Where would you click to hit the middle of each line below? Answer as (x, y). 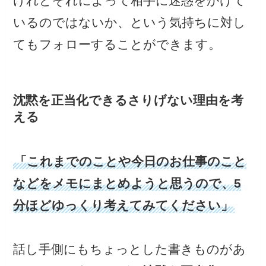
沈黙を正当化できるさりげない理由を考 (129, 100)
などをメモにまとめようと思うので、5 (127, 183)
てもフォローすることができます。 (117, 45)
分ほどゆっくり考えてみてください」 (123, 205)
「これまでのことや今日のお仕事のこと (131, 161)
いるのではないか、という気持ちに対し (130, 23)
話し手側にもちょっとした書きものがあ (130, 249)
